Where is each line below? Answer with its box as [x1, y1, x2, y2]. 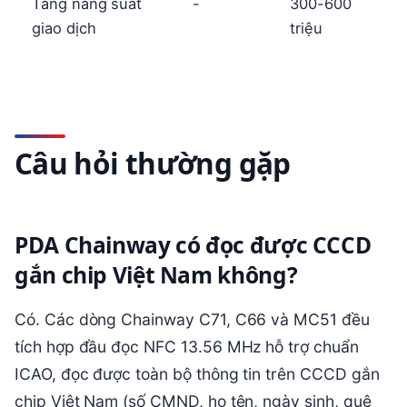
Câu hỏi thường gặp [15, 144, 291, 184]
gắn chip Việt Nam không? [15, 260, 298, 291]
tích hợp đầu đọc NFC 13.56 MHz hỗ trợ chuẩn [15, 336, 359, 356]
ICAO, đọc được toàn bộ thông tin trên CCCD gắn [15, 363, 380, 383]
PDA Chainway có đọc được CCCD [15, 230, 372, 261]
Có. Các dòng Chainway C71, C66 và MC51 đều [15, 309, 370, 329]
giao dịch [32, 18, 96, 37]
